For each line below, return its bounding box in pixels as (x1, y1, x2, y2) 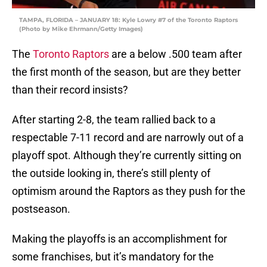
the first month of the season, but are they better (12, 66, 241, 79)
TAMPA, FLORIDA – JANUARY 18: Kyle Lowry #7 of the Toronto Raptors (19, 16, 238, 24)
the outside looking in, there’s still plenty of (12, 167, 210, 180)
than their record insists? (12, 83, 128, 97)
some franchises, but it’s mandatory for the (12, 250, 214, 263)
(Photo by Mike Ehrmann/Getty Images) (19, 25, 143, 33)
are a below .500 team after (109, 48, 242, 61)
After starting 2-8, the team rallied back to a (12, 113, 216, 126)
